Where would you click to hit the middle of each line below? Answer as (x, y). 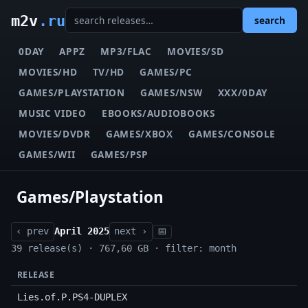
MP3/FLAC (126, 51)
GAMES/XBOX (140, 133)
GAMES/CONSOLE (232, 133)
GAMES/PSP (119, 154)
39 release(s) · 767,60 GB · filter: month (124, 248)
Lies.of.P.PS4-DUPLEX (72, 297)
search (270, 21)
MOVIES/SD (196, 51)
